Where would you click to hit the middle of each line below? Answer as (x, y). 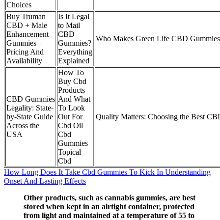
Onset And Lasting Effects (45, 181)
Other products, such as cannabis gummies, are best (110, 197)
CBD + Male (27, 25)
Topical (69, 152)
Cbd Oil (70, 125)
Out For (70, 116)
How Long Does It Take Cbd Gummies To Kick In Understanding (107, 172)
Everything (75, 52)
